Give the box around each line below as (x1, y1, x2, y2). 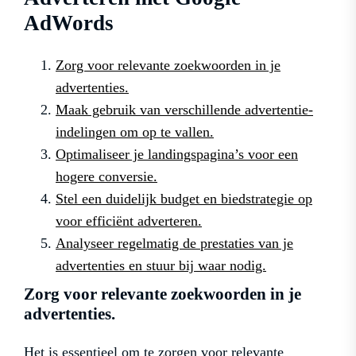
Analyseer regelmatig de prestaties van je (56, 234, 293, 251)
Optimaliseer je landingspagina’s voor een (56, 145, 298, 162)
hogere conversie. (56, 168, 157, 184)
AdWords (24, 11, 114, 36)
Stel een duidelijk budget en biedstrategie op (56, 190, 312, 207)
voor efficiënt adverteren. (56, 212, 202, 229)
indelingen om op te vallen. (56, 123, 214, 140)
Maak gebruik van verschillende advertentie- (56, 101, 313, 118)
